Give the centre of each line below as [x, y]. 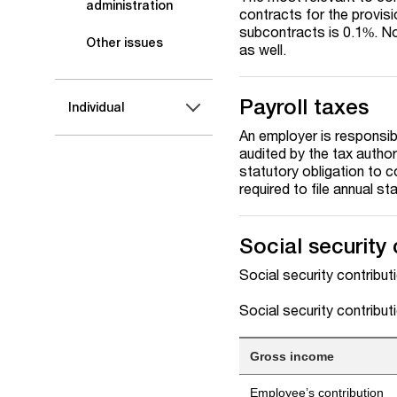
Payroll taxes [304, 106]
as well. [263, 49]
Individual [96, 107]
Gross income [292, 356]
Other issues [125, 43]
